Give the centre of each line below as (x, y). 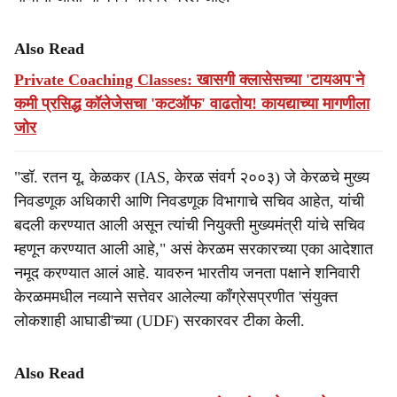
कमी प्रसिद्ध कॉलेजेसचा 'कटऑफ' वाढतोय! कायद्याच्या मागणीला (192, 104)
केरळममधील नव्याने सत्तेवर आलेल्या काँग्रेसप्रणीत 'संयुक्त (176, 297)
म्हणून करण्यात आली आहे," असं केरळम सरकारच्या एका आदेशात (194, 249)
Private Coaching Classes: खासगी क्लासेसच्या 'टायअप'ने (189, 80)
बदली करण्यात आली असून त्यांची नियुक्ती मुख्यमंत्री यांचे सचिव (190, 225)
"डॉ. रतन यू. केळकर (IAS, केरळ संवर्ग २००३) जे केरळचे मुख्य (192, 177)
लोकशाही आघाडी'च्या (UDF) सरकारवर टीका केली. (160, 321)
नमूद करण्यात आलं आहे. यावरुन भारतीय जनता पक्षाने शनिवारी (187, 273)
